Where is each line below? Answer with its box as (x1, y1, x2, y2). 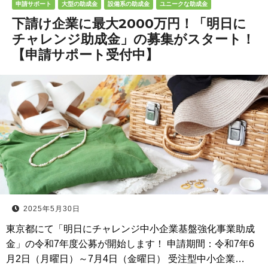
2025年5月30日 (23, 205, 80, 213)
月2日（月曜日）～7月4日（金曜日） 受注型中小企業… (6, 254, 245, 264)
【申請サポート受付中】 (12, 47, 159, 63)
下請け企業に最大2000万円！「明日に (12, 16, 246, 32)
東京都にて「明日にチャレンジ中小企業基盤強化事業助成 (6, 224, 255, 234)
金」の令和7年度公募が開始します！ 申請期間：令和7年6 (6, 239, 254, 249)
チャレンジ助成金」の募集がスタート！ (12, 31, 255, 47)
